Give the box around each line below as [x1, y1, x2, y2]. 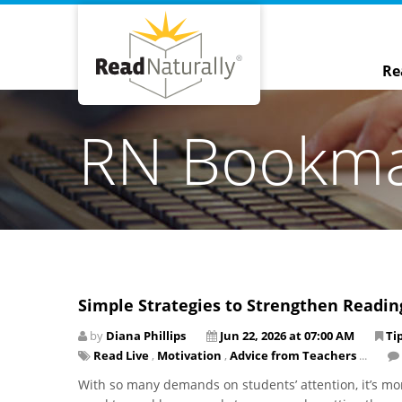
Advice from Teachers [230, 346, 356, 363]
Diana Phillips [106, 327, 186, 344]
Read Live [93, 346, 149, 363]
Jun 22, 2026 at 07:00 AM [220, 327, 354, 344]
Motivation [157, 346, 222, 363]
